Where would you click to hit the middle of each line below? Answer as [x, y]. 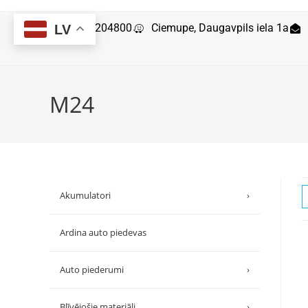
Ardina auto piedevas [103, 232]
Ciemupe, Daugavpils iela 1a [220, 28]
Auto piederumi [92, 269]
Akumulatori [85, 195]
